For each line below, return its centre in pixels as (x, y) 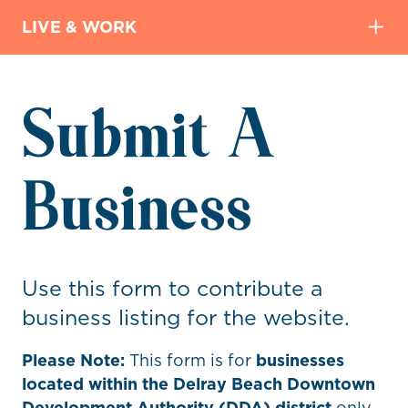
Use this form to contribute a (172, 288)
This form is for (190, 360)
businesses (300, 360)
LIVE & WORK (79, 27)
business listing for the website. (186, 317)
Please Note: (73, 360)
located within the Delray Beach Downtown (199, 383)
